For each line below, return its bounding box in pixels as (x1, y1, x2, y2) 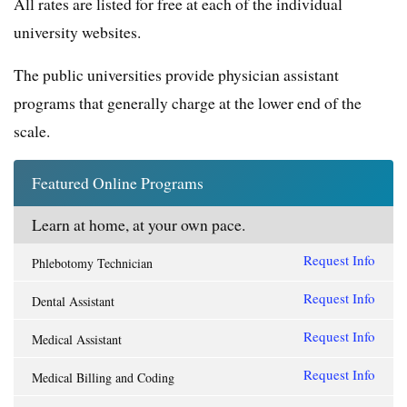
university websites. (14, 21, 141, 44)
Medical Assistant (32, 331, 122, 349)
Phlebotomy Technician (32, 254, 153, 273)
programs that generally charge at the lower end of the (14, 92, 362, 114)
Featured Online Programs (32, 172, 203, 194)
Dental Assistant (32, 293, 114, 311)
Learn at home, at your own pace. (32, 213, 245, 236)
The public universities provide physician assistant (14, 64, 339, 86)
